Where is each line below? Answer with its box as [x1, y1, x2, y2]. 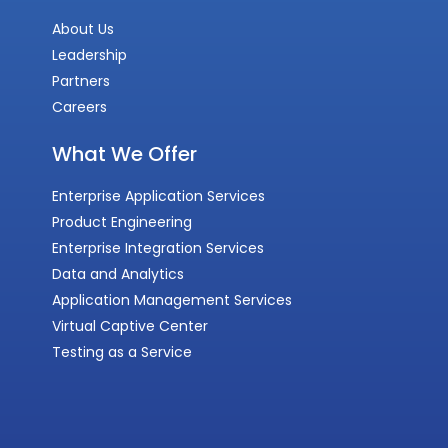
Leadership [52, 44, 128, 65]
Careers [52, 96, 108, 117]
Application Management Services [52, 289, 293, 310]
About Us [52, 18, 115, 39]
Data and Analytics [52, 263, 185, 284]
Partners [52, 70, 111, 91]
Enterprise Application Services [52, 185, 266, 206]
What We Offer [52, 139, 198, 168]
